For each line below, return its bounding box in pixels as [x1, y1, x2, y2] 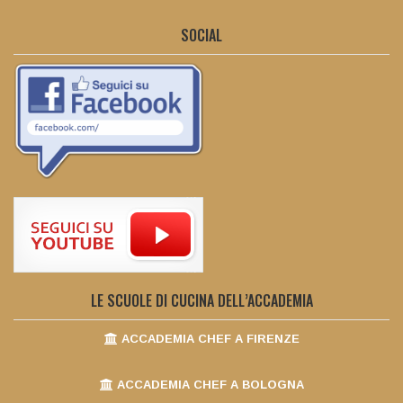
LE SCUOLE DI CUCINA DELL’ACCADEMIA [90, 289, 313, 311]
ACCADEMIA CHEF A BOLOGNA [112, 377, 304, 391]
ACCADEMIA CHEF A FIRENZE [117, 331, 300, 345]
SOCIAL [181, 24, 222, 46]
